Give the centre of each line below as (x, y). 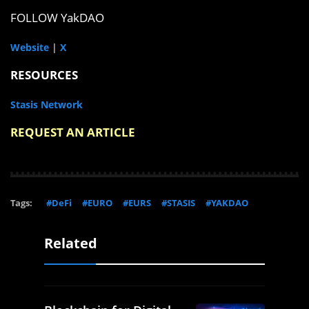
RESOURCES (44, 75)
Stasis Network (47, 105)
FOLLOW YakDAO (57, 18)
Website (30, 48)
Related (71, 243)
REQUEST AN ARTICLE (73, 132)
